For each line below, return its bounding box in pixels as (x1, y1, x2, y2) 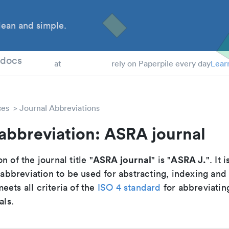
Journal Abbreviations (19, 103, 100, 113)
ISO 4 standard (97, 181, 161, 193)
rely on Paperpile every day (111, 58, 211, 68)
